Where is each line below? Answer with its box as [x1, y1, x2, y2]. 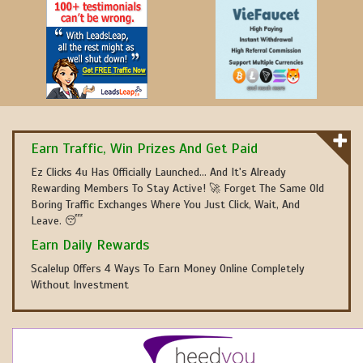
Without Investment [31, 278, 129, 292]
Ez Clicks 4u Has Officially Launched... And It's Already [31, 165, 286, 179]
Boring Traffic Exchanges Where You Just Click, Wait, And [31, 198, 300, 211]
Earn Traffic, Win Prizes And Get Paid [31, 139, 258, 157]
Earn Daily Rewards [31, 236, 149, 254]
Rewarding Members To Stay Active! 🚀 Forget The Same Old [31, 181, 324, 195]
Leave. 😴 [31, 214, 83, 228]
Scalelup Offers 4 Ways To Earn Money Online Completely [31, 262, 305, 275]
